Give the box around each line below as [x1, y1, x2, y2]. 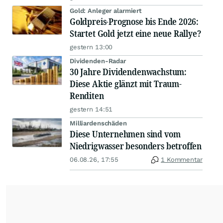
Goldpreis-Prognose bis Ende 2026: [70, 15, 199, 28]
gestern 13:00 [70, 43, 113, 51]
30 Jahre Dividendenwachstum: [70, 66, 187, 78]
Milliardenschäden [70, 119, 127, 127]
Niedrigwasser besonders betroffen [70, 140, 202, 152]
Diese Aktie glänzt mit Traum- [70, 78, 182, 90]
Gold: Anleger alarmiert [70, 7, 142, 15]
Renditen [70, 90, 104, 102]
